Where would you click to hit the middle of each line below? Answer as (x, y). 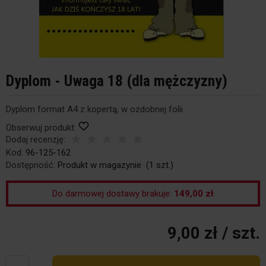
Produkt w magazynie (99, 165)
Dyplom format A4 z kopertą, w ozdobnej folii (94, 109)
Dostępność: (31, 165)
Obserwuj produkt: (41, 128)
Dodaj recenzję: (36, 140)
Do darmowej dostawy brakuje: (113, 194)
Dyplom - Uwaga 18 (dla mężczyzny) (117, 81)
